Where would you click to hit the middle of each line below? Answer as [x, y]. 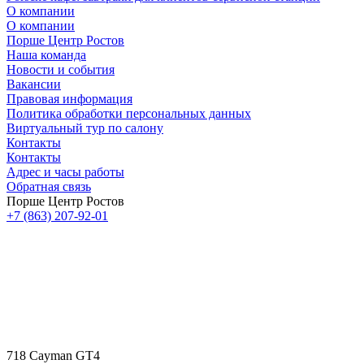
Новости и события [61, 69]
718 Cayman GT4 [53, 355]
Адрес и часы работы [65, 172]
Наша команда [46, 55]
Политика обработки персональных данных [129, 113]
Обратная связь [49, 186]
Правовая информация [69, 99]
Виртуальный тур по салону [85, 128]
